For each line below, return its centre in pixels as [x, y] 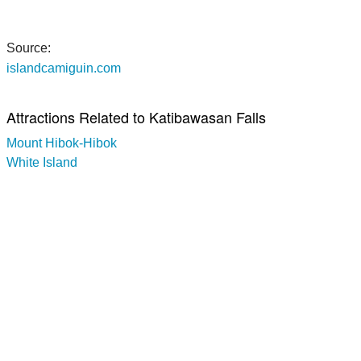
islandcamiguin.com [64, 68]
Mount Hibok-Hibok [62, 143]
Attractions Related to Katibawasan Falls [136, 116]
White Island [42, 162]
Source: [29, 48]
